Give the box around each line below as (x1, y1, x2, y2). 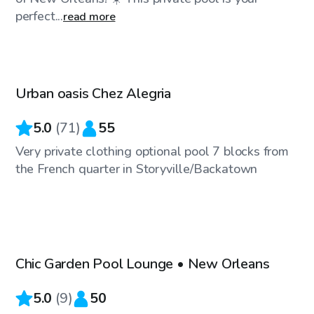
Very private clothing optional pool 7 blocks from (15, 143, 289, 161)
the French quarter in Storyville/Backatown (15, 161, 258, 178)
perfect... (15, 8, 63, 25)
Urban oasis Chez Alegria (15, 84, 171, 104)
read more (62, 9, 116, 25)
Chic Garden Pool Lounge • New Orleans (15, 254, 270, 274)
